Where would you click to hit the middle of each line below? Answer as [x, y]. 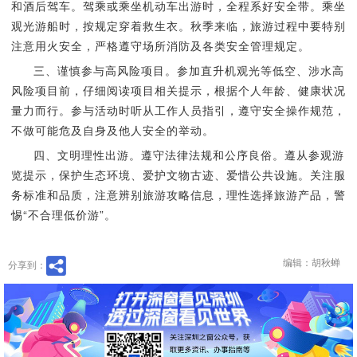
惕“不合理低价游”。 [63, 214]
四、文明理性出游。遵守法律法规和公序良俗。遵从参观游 [188, 155]
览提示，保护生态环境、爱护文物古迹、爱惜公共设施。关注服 [178, 175]
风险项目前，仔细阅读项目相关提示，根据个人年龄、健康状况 [178, 90]
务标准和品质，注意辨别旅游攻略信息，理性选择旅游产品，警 [178, 194]
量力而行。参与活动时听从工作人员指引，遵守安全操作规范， [178, 110]
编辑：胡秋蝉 [312, 262]
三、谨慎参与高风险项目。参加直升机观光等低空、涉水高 [188, 70]
